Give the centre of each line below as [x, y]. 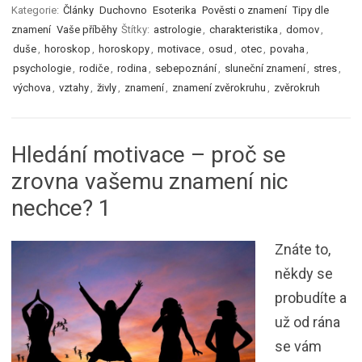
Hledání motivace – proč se [149, 154]
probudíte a [311, 297]
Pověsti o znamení [244, 10]
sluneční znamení [265, 68]
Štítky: [137, 29]
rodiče [94, 68]
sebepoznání [186, 68]
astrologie [177, 29]
